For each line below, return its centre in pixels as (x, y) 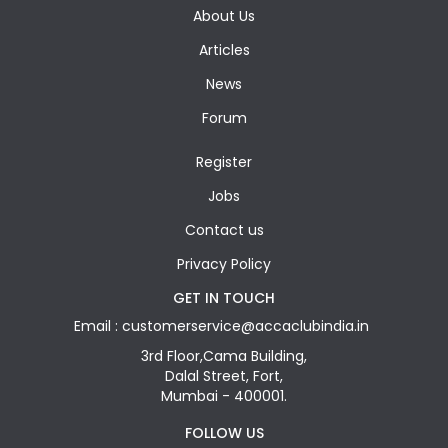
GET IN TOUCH (224, 298)
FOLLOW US (224, 433)
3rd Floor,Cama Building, (224, 356)
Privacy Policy (224, 264)
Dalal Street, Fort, (224, 376)
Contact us (224, 230)
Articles (224, 50)
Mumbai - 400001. (224, 396)
